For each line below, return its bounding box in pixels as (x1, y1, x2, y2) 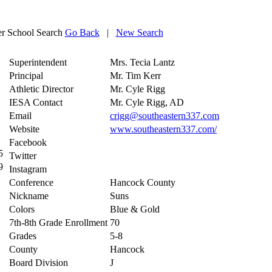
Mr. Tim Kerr (110, 70, 161, 81)
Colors (9, 203, 35, 214)
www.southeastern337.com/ (110, 123, 217, 134)
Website (9, 123, 39, 134)
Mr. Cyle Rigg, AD (110, 97, 184, 107)
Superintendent (9, 56, 67, 67)
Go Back (64, 27, 100, 38)
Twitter (9, 150, 36, 161)
